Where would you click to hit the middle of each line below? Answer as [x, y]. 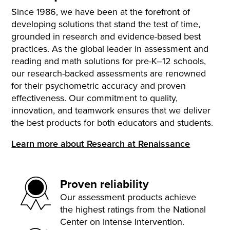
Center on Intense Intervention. [122, 221]
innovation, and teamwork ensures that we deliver [111, 110]
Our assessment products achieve [128, 197]
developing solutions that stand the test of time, [106, 24]
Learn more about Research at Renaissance [101, 143]
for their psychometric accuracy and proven [99, 85]
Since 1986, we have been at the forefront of [101, 11]
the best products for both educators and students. [112, 122]
